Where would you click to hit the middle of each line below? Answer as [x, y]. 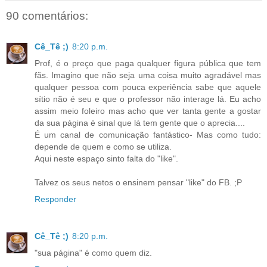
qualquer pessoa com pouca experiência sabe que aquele [148, 87]
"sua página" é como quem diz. [93, 253]
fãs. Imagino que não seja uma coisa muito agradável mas [148, 75]
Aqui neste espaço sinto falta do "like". [106, 159]
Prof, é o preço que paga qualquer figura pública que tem [148, 63]
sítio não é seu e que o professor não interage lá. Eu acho [148, 99]
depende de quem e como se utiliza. [103, 147]
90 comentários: [47, 15]
